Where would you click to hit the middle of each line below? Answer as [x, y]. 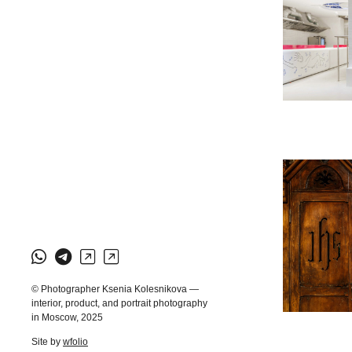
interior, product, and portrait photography [119, 303]
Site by [47, 342]
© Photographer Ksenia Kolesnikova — [115, 289]
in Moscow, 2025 [67, 317]
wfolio [75, 342]
